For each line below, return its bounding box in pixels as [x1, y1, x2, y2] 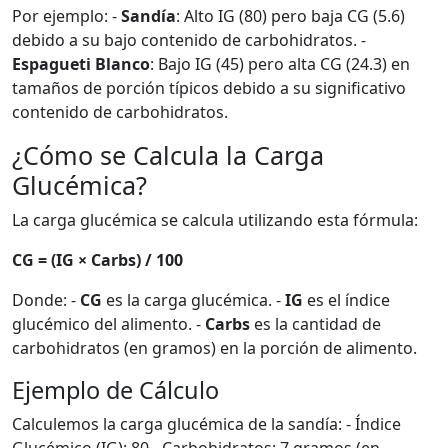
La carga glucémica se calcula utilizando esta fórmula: [12, 209, 418, 231]
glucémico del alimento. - [12, 313, 205, 335]
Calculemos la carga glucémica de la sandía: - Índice [12, 413, 401, 435]
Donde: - [12, 289, 80, 311]
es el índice [303, 289, 390, 311]
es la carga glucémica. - [102, 289, 285, 311]
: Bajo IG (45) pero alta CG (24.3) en [150, 53, 410, 75]
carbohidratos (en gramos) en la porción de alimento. [12, 337, 417, 359]
